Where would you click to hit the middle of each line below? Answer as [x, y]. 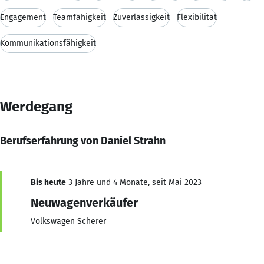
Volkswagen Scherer [68, 221]
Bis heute [48, 182]
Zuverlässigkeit [141, 17]
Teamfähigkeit [80, 17]
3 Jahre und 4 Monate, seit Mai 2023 [134, 182]
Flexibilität [197, 17]
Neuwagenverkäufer [84, 202]
